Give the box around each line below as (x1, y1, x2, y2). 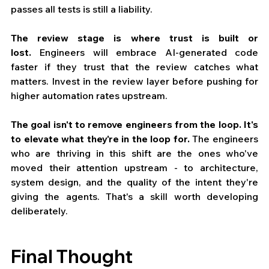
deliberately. (11, 205, 68, 217)
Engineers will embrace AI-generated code (31, 46, 258, 59)
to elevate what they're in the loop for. (11, 133, 190, 145)
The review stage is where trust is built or (11, 32, 258, 44)
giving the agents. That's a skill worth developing (11, 190, 258, 203)
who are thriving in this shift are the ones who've (11, 147, 258, 160)
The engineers (189, 133, 259, 145)
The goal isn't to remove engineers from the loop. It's (11, 118, 258, 131)
